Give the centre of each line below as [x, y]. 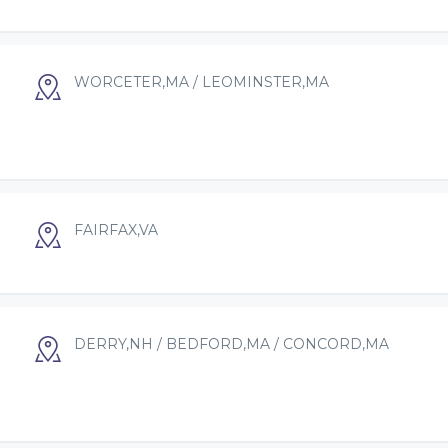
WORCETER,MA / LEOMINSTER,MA [201, 82]
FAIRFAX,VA [116, 230]
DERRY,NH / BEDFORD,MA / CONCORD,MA [231, 344]
